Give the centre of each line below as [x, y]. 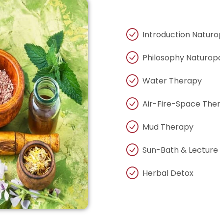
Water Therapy [172, 81]
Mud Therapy [168, 127]
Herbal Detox [168, 173]
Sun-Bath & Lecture [180, 150]
